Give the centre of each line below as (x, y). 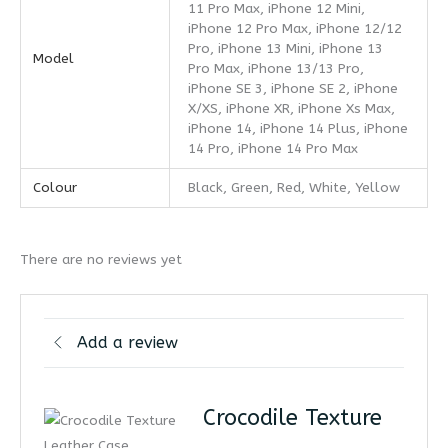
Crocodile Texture (292, 417)
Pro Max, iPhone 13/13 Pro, (276, 69)
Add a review (127, 343)
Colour (55, 188)
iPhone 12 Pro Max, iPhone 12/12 (295, 29)
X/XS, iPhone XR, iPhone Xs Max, (292, 109)
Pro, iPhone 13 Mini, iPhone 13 (286, 49)
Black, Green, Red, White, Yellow (294, 188)
